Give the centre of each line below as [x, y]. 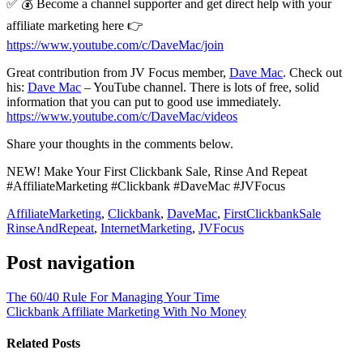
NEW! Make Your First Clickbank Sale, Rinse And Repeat [157, 171]
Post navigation [70, 262]
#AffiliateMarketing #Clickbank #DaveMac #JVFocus [146, 186]
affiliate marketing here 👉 [75, 25]
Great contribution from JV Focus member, [118, 72]
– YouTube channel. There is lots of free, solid [200, 87]
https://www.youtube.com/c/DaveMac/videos [122, 116]
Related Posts [43, 343]
